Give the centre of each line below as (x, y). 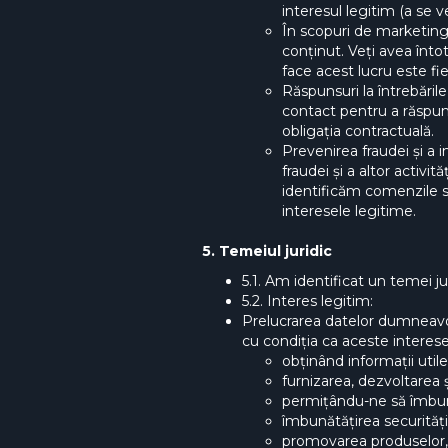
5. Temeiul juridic (267, 251)
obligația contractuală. (358, 131)
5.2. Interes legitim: (307, 301)
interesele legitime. (349, 211)
